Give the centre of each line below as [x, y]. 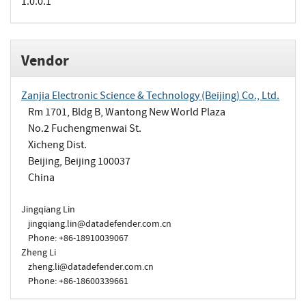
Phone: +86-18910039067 [78, 238]
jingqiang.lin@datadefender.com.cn [100, 223]
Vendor [45, 60]
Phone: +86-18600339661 [78, 281]
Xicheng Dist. [57, 144]
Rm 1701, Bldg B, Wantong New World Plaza [127, 112]
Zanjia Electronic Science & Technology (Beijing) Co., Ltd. [150, 95]
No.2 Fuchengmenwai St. [85, 128]
